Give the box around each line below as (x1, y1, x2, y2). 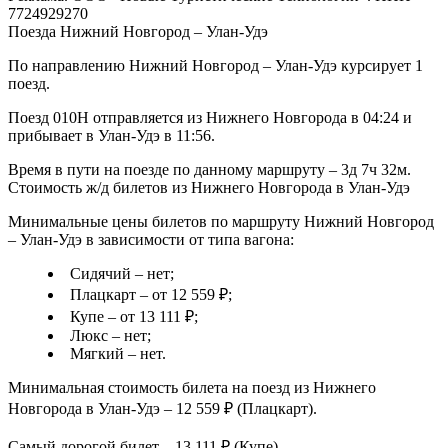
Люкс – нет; (70, 327, 151, 345)
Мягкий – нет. (70, 345, 166, 363)
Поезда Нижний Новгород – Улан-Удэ (8, 23, 268, 41)
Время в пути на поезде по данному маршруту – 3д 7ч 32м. (8, 161, 411, 179)
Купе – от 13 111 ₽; (70, 308, 198, 326)
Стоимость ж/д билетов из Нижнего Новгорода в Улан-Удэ (8, 179, 410, 197)
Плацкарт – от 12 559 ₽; (70, 286, 232, 304)
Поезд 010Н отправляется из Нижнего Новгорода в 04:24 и (8, 109, 412, 127)
